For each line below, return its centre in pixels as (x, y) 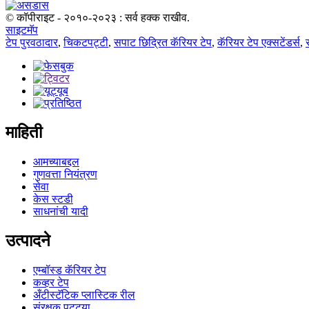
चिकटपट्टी (86, 43)
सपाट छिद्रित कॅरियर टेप (163, 43)
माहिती (24, 133)
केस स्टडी (53, 199)
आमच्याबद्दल (56, 162)
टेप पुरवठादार (32, 43)
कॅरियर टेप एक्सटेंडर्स (259, 43)
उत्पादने (28, 241)
